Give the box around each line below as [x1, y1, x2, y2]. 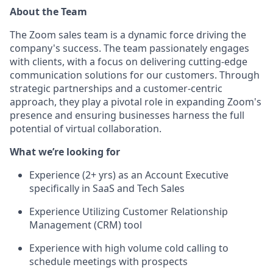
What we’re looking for [10, 145, 120, 158]
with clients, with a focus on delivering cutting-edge [10, 55, 247, 68]
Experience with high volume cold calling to [29, 241, 229, 255]
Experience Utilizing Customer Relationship [29, 205, 228, 218]
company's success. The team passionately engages [10, 41, 249, 55]
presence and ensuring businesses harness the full [10, 108, 244, 122]
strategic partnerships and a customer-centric [10, 82, 222, 95]
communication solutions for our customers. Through [10, 68, 260, 82]
